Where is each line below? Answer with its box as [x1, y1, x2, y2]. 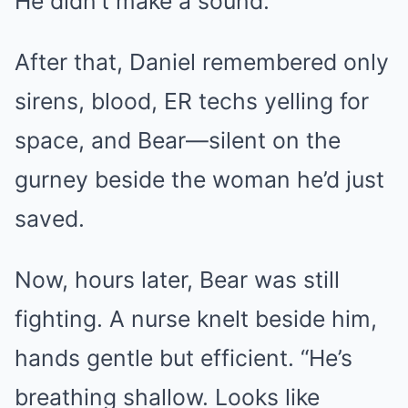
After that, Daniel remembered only [15, 48, 389, 76]
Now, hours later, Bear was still [15, 266, 340, 294]
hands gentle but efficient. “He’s [15, 344, 352, 372]
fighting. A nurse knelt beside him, [15, 305, 377, 333]
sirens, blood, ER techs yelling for [15, 87, 369, 116]
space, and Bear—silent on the [15, 127, 341, 155]
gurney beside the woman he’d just [15, 166, 384, 194]
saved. [15, 205, 85, 233]
